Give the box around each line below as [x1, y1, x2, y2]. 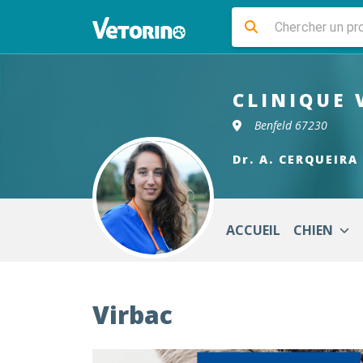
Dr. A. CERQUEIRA [233, 152, 358, 167]
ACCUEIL [225, 221, 280, 239]
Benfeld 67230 [254, 117, 327, 133]
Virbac [92, 298, 173, 331]
